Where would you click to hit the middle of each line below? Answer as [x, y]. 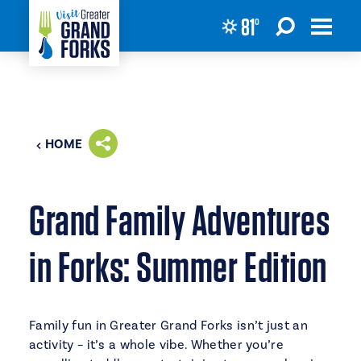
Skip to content [65, 26]
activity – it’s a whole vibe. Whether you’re [157, 345]
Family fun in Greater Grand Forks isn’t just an [169, 326]
